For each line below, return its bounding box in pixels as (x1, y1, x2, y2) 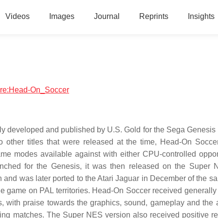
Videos (5, 12, 30, 20)
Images (49, 12, 74, 20)
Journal (93, 12, 120, 20)
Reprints (139, 12, 168, 20)
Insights (187, 12, 215, 20)
